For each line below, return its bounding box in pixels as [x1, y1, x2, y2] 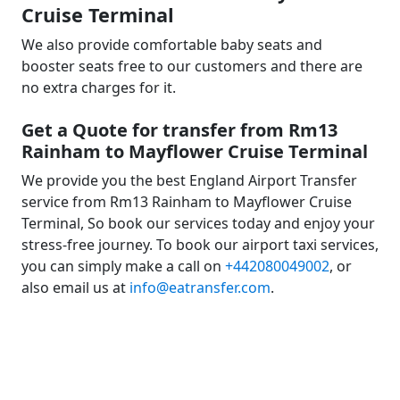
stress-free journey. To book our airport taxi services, [21, 235, 379, 254]
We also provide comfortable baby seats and [21, 35, 322, 54]
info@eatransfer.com [129, 278, 271, 297]
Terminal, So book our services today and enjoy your [21, 213, 375, 233]
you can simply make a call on [21, 256, 225, 276]
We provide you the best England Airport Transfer [21, 171, 357, 190]
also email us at [21, 278, 129, 297]
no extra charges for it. [21, 78, 176, 97]
